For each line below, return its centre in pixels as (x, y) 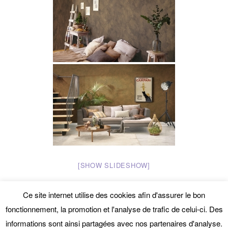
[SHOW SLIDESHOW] (114, 165)
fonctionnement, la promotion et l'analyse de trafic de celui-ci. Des (114, 209)
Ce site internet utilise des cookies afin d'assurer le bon (114, 194)
